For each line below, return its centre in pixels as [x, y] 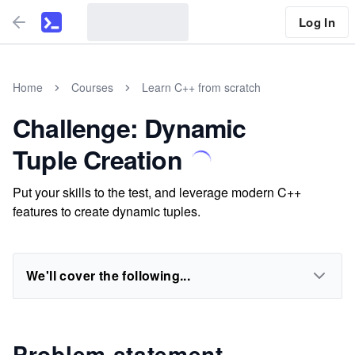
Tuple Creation [97, 159]
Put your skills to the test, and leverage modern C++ [157, 192]
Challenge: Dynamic [130, 128]
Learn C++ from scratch [201, 87]
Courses [92, 87]
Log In [317, 22]
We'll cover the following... [109, 275]
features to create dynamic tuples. [107, 211]
